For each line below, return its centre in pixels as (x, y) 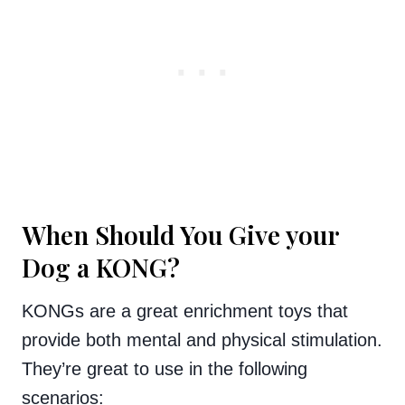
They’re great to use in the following (165, 368)
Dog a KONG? (101, 267)
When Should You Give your (180, 234)
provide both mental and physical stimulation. (202, 339)
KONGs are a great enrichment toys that (185, 311)
